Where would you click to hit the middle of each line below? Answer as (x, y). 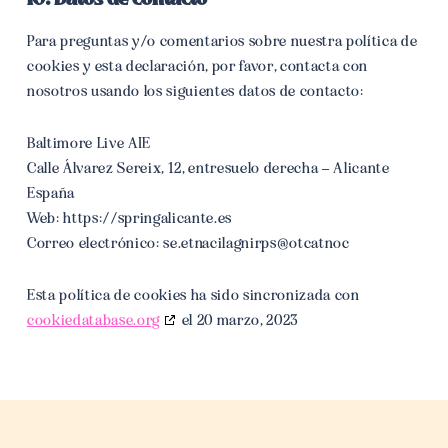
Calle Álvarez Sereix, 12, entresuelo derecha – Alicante (208, 168)
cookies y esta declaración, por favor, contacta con (197, 66)
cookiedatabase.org (93, 320)
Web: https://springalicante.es (129, 218)
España (50, 193)
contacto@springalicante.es (256, 243)
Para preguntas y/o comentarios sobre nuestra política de (222, 41)
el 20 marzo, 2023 (238, 320)
